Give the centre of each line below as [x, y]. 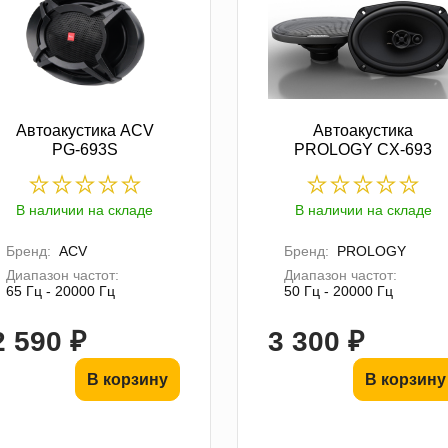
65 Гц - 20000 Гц [60, 290]
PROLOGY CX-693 [363, 149]
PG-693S [84, 149]
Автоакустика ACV [84, 130]
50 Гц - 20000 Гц [338, 290]
